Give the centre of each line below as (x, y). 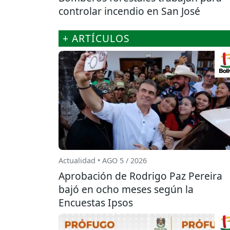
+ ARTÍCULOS (96, 38)
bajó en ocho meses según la (126, 189)
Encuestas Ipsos (96, 203)
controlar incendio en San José (129, 11)
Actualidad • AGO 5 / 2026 (103, 161)
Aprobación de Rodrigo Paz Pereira (140, 176)
